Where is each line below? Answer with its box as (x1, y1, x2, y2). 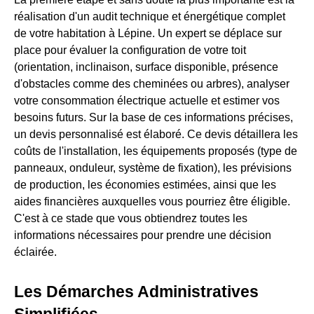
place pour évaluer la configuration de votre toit (14, 43, 246, 56)
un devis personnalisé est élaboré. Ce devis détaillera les (14, 128, 298, 140)
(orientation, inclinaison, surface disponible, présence (14, 60, 278, 73)
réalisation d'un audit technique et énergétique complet (14, 10, 285, 22)
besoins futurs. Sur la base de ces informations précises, (14, 111, 293, 123)
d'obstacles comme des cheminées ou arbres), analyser (14, 77, 289, 90)
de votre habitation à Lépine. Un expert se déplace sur (14, 27, 282, 39)
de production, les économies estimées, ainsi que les (14, 178, 276, 191)
